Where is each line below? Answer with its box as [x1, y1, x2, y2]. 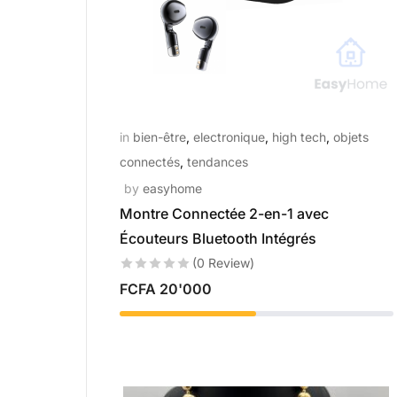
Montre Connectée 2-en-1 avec [120, 205, 329, 222]
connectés [120, 154, 180, 169]
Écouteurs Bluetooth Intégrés [120, 230, 316, 247]
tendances [187, 154, 248, 169]
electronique [193, 129, 265, 144]
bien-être [133, 129, 186, 144]
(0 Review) [191, 255, 254, 270]
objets [333, 129, 369, 144]
